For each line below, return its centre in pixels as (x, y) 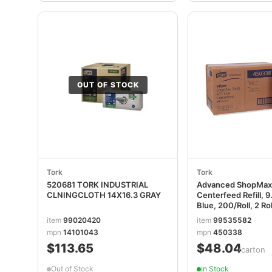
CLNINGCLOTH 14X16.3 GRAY (104, 195)
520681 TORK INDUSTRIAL (97, 184)
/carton (252, 250)
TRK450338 (220, 215)
